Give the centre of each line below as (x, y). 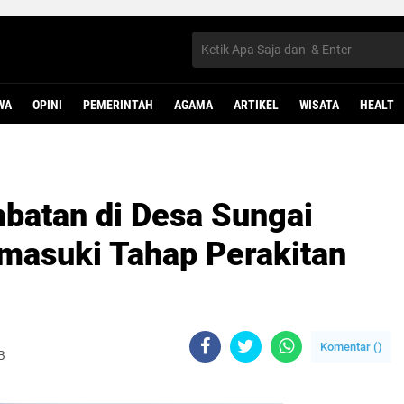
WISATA (319, 105)
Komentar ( (349, 347)
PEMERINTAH (118, 105)
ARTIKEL (256, 105)
